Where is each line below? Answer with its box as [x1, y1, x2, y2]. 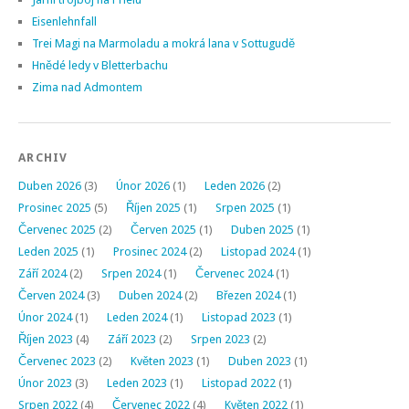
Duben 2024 [119, 288, 182, 302]
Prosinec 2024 [113, 244, 186, 258]
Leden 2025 [18, 244, 79, 258]
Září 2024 [18, 266, 67, 280]
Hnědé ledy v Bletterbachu [32, 58, 168, 72]
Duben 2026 [18, 178, 81, 193]
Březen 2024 [216, 288, 280, 302]
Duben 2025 [231, 222, 294, 236]
